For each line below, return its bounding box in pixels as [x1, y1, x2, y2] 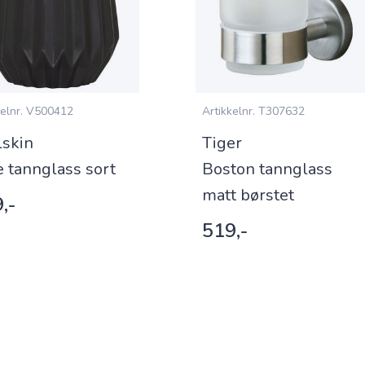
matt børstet [202, 184, 294, 206]
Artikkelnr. [202, 103, 255, 119]
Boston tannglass [202, 158, 332, 180]
